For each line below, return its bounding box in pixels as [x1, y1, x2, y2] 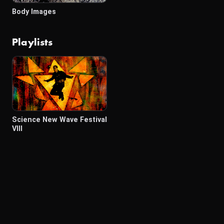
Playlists [12, 38, 53, 47]
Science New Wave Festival [12, 115, 107, 124]
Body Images [12, 7, 56, 16]
